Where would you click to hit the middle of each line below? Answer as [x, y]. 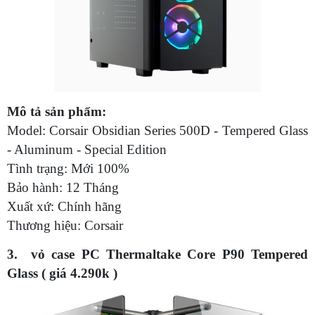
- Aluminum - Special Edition [89, 149]
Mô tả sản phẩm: [58, 111]
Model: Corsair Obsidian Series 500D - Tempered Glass [157, 130]
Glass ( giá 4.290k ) [62, 273]
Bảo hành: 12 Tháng [65, 187]
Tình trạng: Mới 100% [70, 168]
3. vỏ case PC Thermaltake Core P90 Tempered [157, 254]
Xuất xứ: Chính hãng [66, 206]
